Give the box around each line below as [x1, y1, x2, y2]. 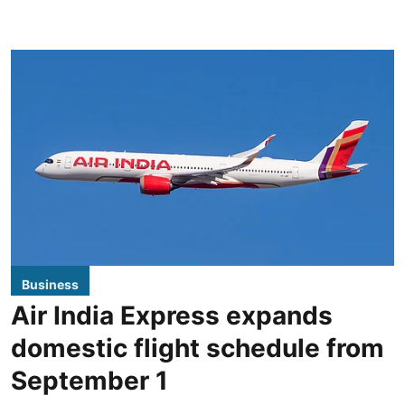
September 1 [11, 364, 168, 396]
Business [22, 276, 79, 292]
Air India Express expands [11, 299, 333, 331]
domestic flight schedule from [11, 332, 384, 363]
